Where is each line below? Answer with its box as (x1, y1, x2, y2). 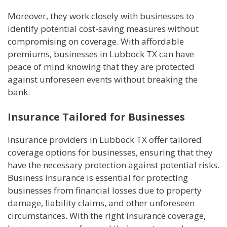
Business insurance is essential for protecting (8, 172, 188, 184)
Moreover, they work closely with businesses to (8, 10, 194, 22)
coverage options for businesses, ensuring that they (8, 146, 213, 159)
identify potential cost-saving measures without (8, 22, 199, 34)
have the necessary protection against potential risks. (8, 159, 219, 171)
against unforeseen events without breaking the (8, 73, 198, 85)
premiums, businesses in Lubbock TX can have (8, 48, 194, 60)
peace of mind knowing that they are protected (8, 60, 195, 72)
